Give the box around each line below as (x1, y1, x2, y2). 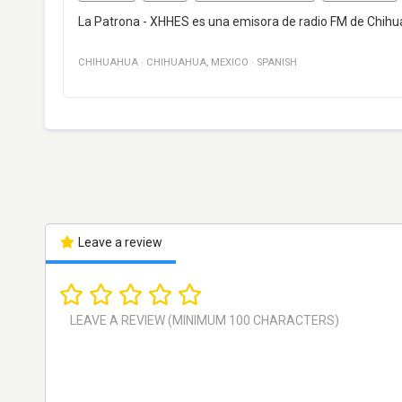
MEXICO (211, 57, 249, 69)
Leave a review (74, 235, 162, 250)
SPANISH (257, 57, 297, 69)
